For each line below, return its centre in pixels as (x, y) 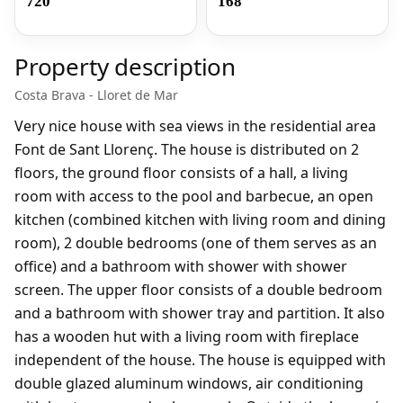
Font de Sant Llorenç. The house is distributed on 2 (187, 149)
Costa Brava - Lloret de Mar (96, 95)
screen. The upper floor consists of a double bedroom (198, 290)
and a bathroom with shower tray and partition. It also (200, 313)
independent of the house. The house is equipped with (200, 360)
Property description (125, 67)
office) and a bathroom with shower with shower (181, 266)
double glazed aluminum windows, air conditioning (189, 383)
